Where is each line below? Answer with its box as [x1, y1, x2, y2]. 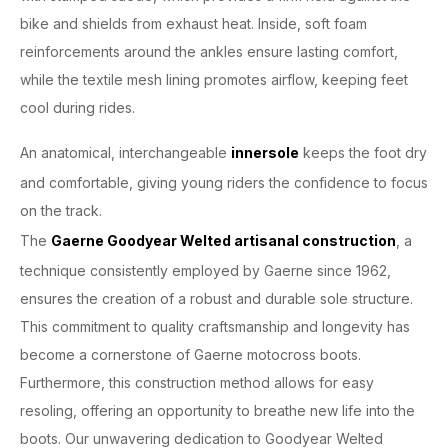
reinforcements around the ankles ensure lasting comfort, [20, 43, 398, 60]
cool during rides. [20, 99, 135, 116]
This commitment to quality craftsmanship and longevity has [20, 318, 410, 335]
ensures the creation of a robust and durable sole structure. [20, 290, 413, 307]
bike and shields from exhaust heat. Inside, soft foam [20, 15, 367, 32]
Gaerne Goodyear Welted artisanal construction [51, 232, 396, 249]
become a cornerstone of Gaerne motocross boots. [20, 346, 361, 363]
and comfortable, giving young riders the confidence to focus [20, 174, 428, 191]
